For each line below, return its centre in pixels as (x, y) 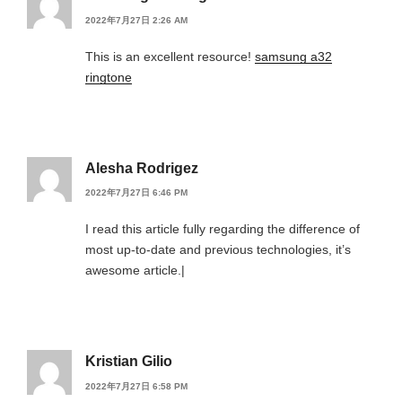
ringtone (109, 77)
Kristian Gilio (129, 362)
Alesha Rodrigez (142, 168)
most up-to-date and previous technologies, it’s (218, 250)
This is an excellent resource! (170, 56)
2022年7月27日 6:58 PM (136, 386)
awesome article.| (135, 271)
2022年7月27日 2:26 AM (136, 20)
